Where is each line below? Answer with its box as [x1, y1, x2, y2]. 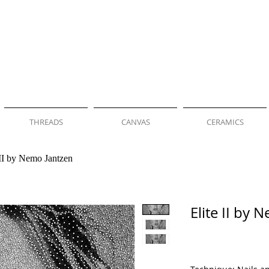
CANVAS [121, 116, 150, 127]
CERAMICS [206, 116, 244, 127]
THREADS [29, 116, 63, 127]
